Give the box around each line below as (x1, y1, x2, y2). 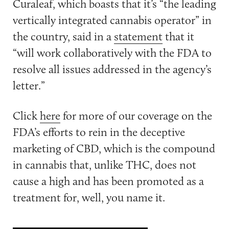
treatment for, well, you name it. (12, 190, 165, 205)
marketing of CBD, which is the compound (12, 141, 215, 156)
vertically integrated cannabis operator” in (12, 12, 212, 27)
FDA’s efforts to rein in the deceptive (12, 125, 185, 140)
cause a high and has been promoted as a (12, 174, 204, 189)
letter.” (12, 78, 45, 93)
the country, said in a (12, 29, 114, 43)
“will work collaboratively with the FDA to (12, 45, 212, 60)
